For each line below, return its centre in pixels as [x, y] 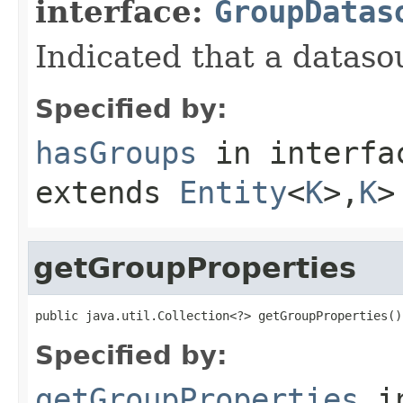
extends [107, 192]
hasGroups [116, 152]
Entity [233, 192]
